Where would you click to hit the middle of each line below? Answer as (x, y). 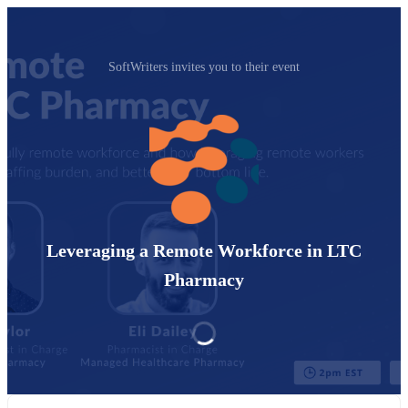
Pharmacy (204, 280)
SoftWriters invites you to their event (204, 67)
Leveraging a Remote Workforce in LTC (204, 251)
